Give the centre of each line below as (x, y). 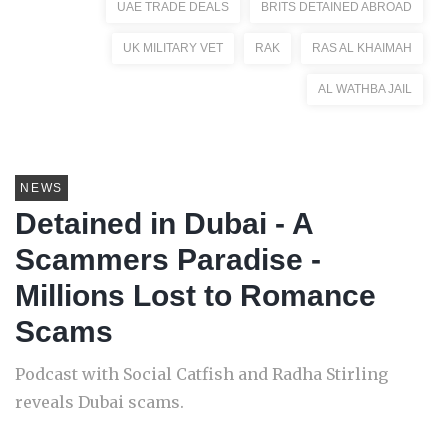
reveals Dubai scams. (99, 402)
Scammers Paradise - (168, 259)
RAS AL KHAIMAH (362, 48)
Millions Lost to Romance (195, 295)
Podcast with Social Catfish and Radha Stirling (201, 374)
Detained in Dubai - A (164, 223)
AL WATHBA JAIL (365, 89)
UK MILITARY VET (173, 48)
